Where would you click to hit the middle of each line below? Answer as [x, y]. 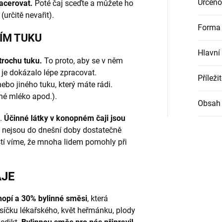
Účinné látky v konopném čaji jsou [65, 118]
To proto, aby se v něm [83, 61]
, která [98, 199]
